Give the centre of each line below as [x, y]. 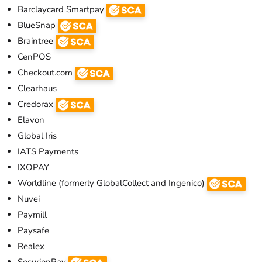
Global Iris [37, 135]
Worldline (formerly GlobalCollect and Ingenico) [112, 183]
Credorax [37, 104]
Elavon [31, 120]
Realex [31, 246]
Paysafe [33, 230]
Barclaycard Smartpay [62, 9]
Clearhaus [37, 88]
